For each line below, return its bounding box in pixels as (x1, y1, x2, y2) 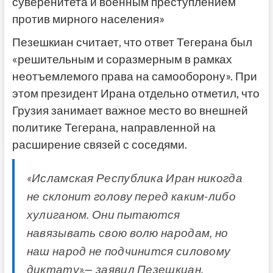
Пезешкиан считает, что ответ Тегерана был (12, 35, 252, 49)
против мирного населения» (12, 12, 165, 26)
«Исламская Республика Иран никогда (26, 171, 243, 185)
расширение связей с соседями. (12, 137, 187, 151)
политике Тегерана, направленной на (12, 120, 216, 134)
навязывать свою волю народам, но (26, 225, 229, 239)
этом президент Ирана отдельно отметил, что (12, 86, 260, 100)
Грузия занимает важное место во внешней (12, 103, 248, 117)
